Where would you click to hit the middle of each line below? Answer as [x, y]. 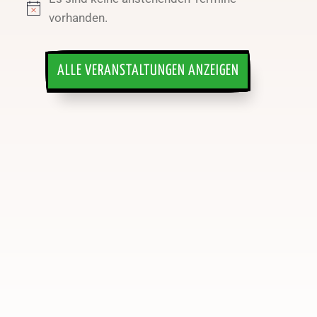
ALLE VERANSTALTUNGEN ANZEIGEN [148, 71]
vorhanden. [79, 17]
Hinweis [47, 17]
